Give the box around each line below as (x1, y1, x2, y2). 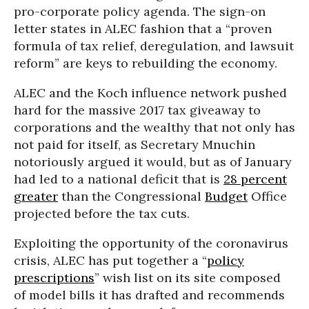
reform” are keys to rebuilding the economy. (14, 55, 277, 71)
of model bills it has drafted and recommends (14, 287, 285, 303)
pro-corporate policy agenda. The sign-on (14, 3, 266, 19)
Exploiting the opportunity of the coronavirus (14, 235, 288, 251)
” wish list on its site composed (94, 270, 281, 286)
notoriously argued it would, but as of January (14, 154, 292, 170)
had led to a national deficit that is (14, 171, 223, 187)
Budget (205, 188, 248, 204)
